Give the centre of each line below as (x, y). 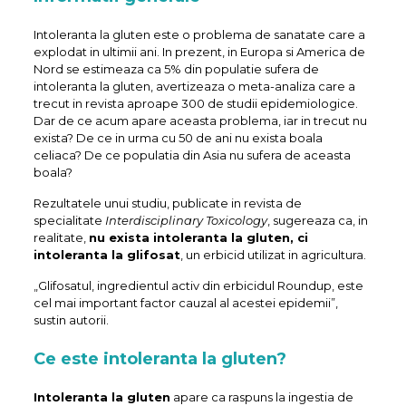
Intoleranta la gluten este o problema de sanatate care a (199, 35)
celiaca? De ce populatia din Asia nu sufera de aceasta (192, 155)
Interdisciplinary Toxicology (186, 221)
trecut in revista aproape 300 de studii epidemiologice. (195, 104)
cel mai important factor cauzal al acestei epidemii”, (185, 303)
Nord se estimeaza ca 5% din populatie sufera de (176, 69)
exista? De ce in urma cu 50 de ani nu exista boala (178, 138)
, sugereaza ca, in (317, 221)
